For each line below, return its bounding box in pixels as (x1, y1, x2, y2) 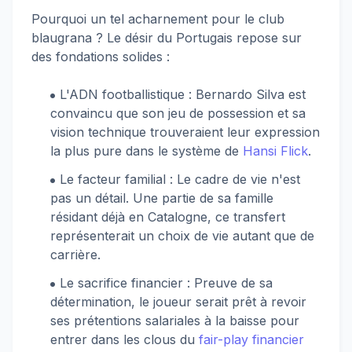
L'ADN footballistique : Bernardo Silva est (60, 86, 306, 102)
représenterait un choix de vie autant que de (50, 228, 314, 244)
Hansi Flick (243, 143, 308, 159)
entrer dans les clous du (50, 332, 199, 347)
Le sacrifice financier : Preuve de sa (60, 275, 273, 291)
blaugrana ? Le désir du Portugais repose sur (31, 30, 302, 46)
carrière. (50, 247, 101, 262)
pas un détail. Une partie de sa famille (50, 190, 273, 206)
